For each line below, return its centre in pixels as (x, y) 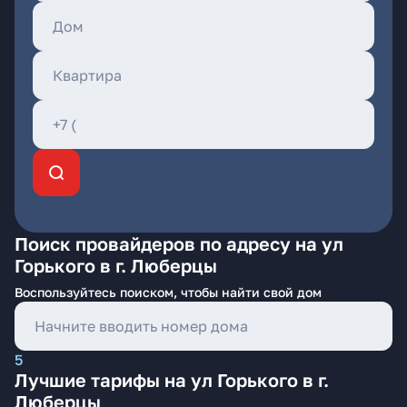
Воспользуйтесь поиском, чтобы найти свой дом (168, 292)
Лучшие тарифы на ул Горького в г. (172, 380)
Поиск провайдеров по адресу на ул (179, 243)
